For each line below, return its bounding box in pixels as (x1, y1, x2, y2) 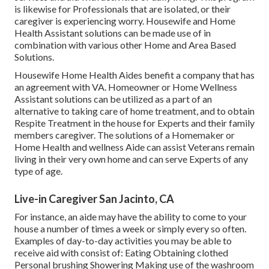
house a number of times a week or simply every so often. (14, 222, 246, 234)
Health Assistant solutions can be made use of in (14, 26, 211, 38)
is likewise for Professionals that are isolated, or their (14, 2, 231, 14)
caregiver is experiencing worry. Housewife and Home (14, 14, 235, 26)
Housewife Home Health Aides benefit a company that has (14, 68, 255, 80)
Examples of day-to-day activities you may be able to (14, 234, 232, 246)
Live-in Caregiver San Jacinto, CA (14, 192, 174, 205)
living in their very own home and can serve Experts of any (14, 153, 248, 165)
